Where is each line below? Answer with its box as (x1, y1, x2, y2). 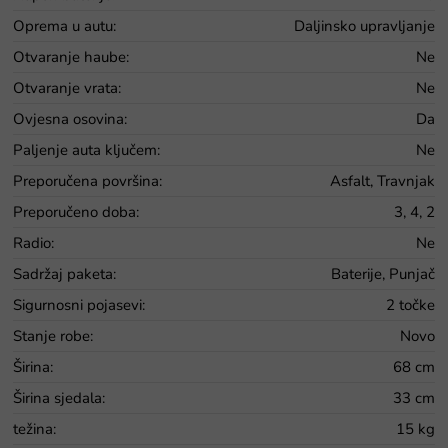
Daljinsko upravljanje (294, 15, 435, 36)
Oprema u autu (13, 15, 113, 36)
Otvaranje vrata (13, 77, 118, 98)
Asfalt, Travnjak (330, 170, 435, 191)
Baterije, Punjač (331, 263, 435, 284)
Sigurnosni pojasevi (13, 294, 142, 315)
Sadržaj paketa (13, 263, 113, 284)
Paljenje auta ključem (13, 139, 157, 160)
